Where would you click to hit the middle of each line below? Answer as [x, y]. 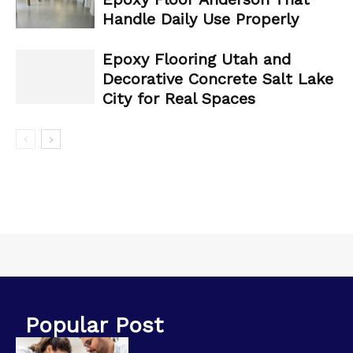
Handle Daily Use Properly [201, 19]
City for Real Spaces [179, 99]
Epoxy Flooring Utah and [197, 59]
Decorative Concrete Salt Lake [218, 79]
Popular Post [94, 325]
